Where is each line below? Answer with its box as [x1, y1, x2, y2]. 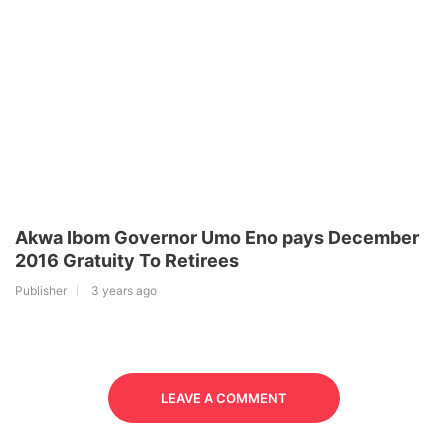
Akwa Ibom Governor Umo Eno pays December [15, 227, 419, 249]
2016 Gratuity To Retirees [15, 250, 239, 272]
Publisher [15, 283, 67, 299]
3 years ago [91, 283, 157, 299]
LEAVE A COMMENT [161, 390, 287, 407]
